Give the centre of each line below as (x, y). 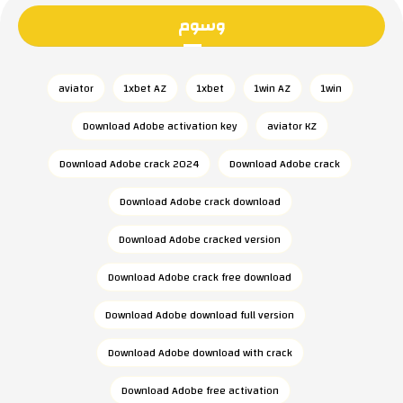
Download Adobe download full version (200, 315)
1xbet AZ (145, 88)
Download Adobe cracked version (200, 239)
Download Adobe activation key (160, 126)
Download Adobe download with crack (200, 353)
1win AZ (272, 88)
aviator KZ (292, 126)
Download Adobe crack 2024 (129, 164)
